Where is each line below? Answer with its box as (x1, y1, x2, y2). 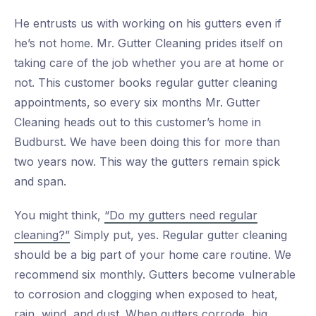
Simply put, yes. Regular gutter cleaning (70, 228, 287, 243)
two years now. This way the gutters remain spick (14, 154, 280, 169)
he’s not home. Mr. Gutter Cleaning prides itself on (14, 36, 283, 51)
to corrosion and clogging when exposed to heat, (14, 287, 278, 302)
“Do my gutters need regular (104, 208, 257, 223)
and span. (14, 174, 66, 189)
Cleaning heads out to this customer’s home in (14, 115, 261, 130)
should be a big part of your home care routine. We (14, 248, 291, 262)
